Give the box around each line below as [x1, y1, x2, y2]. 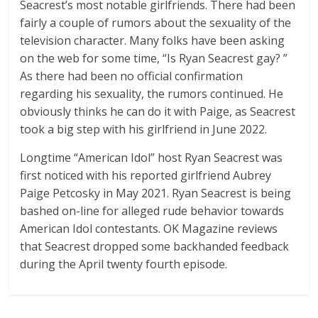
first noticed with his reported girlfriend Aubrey [20, 168, 272, 184]
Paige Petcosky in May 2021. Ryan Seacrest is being [20, 185, 292, 202]
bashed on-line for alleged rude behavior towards [20, 203, 285, 219]
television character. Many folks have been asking [20, 33, 285, 49]
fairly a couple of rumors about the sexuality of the [20, 15, 292, 31]
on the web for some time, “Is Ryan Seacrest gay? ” [20, 50, 288, 67]
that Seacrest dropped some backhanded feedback [20, 238, 290, 255]
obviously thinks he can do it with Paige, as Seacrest [20, 104, 296, 120]
